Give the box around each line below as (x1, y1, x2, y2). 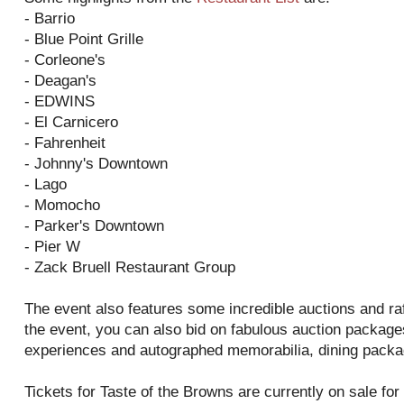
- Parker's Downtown (24, 217, 164, 234)
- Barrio (24, 10, 75, 27)
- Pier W (24, 238, 80, 255)
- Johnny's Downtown (24, 155, 168, 172)
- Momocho (24, 197, 100, 214)
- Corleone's (24, 51, 106, 69)
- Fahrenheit (24, 134, 106, 151)
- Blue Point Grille (24, 31, 143, 48)
